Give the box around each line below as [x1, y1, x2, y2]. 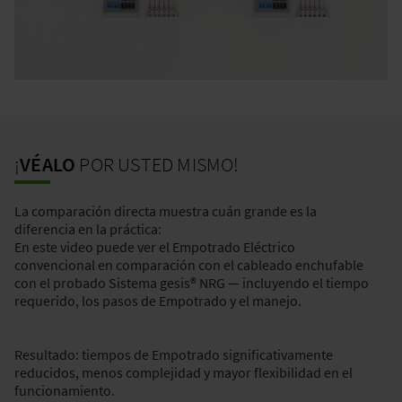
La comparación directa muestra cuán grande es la [14, 202, 317, 221]
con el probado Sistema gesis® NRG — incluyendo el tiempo [14, 274, 369, 293]
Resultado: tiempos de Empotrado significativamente [14, 345, 333, 364]
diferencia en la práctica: [14, 220, 162, 239]
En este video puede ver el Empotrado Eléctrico [14, 238, 295, 257]
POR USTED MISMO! [79, 152, 243, 178]
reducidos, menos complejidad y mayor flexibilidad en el [14, 363, 353, 382]
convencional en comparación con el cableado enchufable [14, 256, 363, 275]
